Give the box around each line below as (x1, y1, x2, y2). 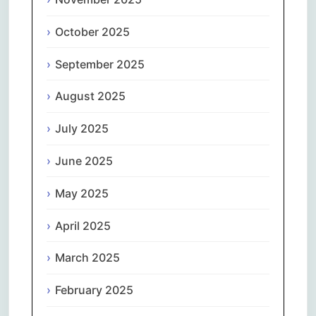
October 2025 (55, 24, 130, 39)
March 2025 (55, 250, 120, 265)
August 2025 (55, 89, 126, 104)
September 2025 (55, 56, 145, 71)
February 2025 (55, 283, 133, 298)
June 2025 (55, 154, 113, 169)
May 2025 (55, 186, 109, 200)
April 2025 (55, 218, 111, 233)
